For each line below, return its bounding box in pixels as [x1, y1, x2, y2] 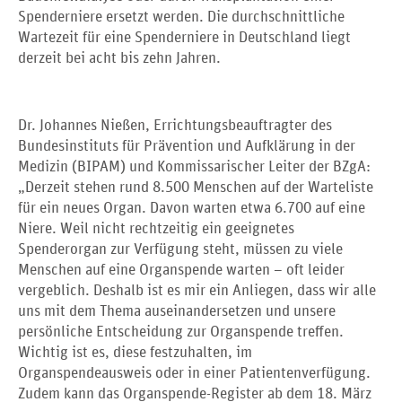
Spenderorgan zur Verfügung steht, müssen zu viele [18, 241, 343, 258]
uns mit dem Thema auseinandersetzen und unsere [18, 303, 336, 319]
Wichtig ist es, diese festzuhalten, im [18, 345, 252, 361]
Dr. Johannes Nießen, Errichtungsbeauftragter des [18, 118, 332, 134]
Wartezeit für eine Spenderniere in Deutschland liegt [18, 30, 351, 46]
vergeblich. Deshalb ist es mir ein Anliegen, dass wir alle [18, 283, 376, 299]
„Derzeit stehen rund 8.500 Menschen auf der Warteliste [18, 179, 373, 196]
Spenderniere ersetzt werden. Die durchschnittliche [18, 9, 345, 25]
